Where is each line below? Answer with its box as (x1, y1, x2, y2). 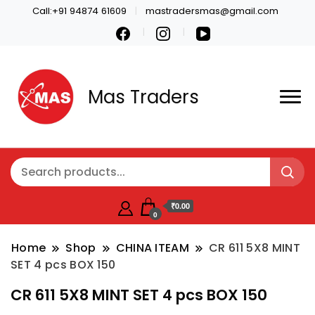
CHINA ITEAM (115, 240, 190, 257)
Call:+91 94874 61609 (32, 4, 127, 18)
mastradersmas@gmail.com (145, 4, 278, 18)
